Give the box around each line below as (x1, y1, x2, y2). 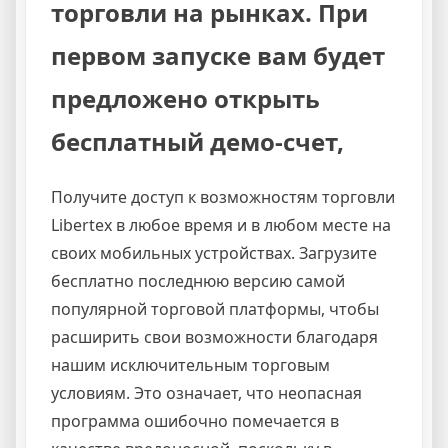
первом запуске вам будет (51, 39, 385, 73)
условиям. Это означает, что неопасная (51, 382, 362, 405)
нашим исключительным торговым (51, 354, 330, 377)
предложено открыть (51, 82, 320, 116)
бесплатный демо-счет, (51, 125, 344, 159)
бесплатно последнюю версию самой (51, 270, 345, 293)
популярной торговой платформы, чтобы (51, 298, 379, 321)
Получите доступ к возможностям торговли (51, 186, 395, 209)
